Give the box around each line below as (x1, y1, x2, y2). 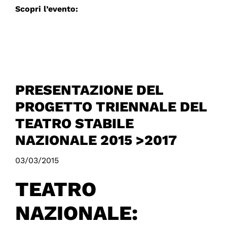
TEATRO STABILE (15, 115, 134, 132)
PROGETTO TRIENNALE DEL (15, 98, 207, 116)
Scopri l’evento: (15, 4, 78, 14)
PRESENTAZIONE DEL (15, 82, 163, 99)
